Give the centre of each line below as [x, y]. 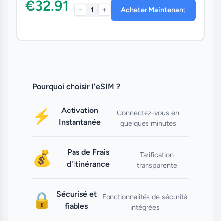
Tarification [157, 155]
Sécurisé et [76, 194]
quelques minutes [148, 123]
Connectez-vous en [148, 113]
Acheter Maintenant [153, 10]
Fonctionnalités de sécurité [145, 197]
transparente [157, 165]
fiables [76, 206]
